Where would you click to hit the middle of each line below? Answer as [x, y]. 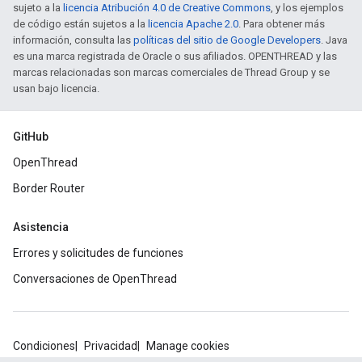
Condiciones [44, 346]
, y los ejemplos [307, 8]
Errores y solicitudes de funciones [98, 253]
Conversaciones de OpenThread [95, 279]
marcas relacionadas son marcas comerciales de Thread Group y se [171, 73]
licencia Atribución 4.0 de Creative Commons [167, 8]
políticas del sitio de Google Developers [227, 40]
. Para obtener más [282, 24]
